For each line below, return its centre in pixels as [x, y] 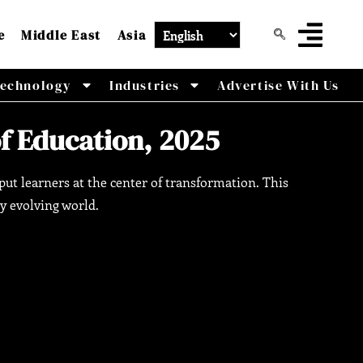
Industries [145, 85]
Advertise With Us [278, 85]
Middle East [61, 34]
